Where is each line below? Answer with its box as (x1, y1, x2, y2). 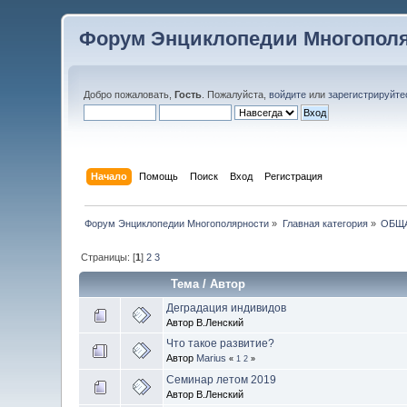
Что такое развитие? (166, 336, 275, 350)
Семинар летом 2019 (166, 372, 277, 386)
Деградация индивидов (166, 301, 287, 314)
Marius (196, 352, 227, 363)
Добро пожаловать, (84, 89, 175, 100)
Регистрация (263, 170, 323, 182)
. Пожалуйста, (202, 89, 270, 100)
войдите (269, 89, 307, 100)
